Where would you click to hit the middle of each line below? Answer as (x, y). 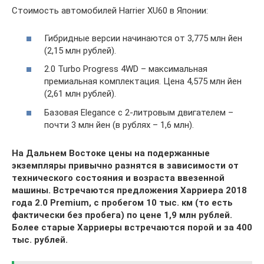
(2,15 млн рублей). (80, 50)
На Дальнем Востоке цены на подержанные (111, 153)
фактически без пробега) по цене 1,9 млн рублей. (122, 215)
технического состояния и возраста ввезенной (118, 178)
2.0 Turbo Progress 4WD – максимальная (126, 69)
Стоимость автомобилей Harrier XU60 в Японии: (110, 11)
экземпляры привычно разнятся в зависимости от (125, 165)
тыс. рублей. (40, 240)
